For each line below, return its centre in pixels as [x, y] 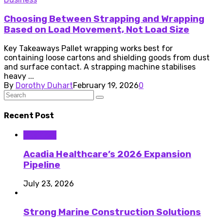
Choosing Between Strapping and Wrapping [104, 19]
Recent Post [29, 115]
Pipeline [42, 165]
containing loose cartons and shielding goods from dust [107, 58]
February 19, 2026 [106, 86]
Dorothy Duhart [44, 86]
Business [40, 135]
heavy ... [19, 76]
